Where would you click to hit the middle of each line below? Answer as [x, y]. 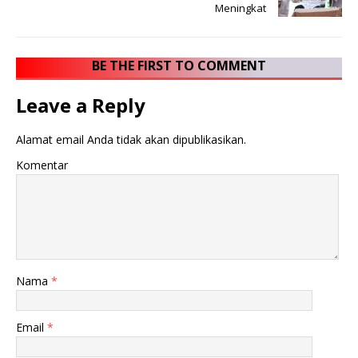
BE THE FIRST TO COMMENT [179, 66]
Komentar [42, 165]
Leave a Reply [81, 105]
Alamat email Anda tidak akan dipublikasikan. [131, 140]
